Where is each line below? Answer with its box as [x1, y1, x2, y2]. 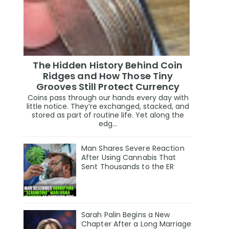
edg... [99, 119, 117, 129]
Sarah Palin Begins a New [81, 210, 170, 220]
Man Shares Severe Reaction [81, 143, 185, 154]
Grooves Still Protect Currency [36, 80, 179, 93]
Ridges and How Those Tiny [42, 69, 173, 82]
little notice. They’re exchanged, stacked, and [27, 101, 189, 112]
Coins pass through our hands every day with [27, 93, 189, 103]
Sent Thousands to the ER [81, 162, 174, 172]
